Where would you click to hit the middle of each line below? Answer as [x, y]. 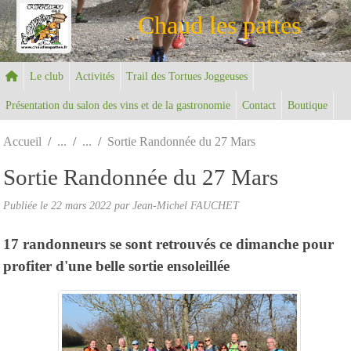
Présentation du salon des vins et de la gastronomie [118, 105]
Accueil [22, 141]
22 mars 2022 [81, 205]
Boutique [308, 105]
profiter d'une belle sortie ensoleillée [116, 266]
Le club [47, 76]
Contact [259, 105]
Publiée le [27, 205]
